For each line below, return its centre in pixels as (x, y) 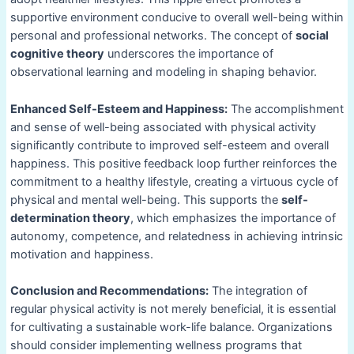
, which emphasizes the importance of (233, 218)
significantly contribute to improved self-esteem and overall (169, 145)
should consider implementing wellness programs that (156, 345)
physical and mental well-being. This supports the (145, 200)
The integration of (258, 290)
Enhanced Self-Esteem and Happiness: (119, 109)
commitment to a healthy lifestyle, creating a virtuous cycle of (174, 181)
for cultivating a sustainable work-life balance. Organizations (171, 327)
